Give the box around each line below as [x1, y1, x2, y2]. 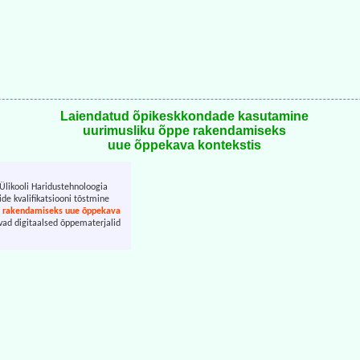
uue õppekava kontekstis [107, 138, 261, 153]
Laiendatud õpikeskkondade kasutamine [59, 109, 309, 124]
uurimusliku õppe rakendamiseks [82, 124, 286, 138]
